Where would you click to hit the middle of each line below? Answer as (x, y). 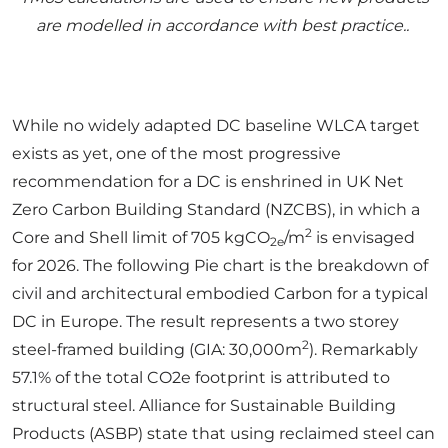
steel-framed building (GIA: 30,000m (157, 349)
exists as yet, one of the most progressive (176, 153)
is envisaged (363, 237)
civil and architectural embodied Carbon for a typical (220, 293)
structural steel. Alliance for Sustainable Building (204, 405)
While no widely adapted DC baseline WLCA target (216, 125)
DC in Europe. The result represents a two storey (205, 321)
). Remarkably (363, 349)
